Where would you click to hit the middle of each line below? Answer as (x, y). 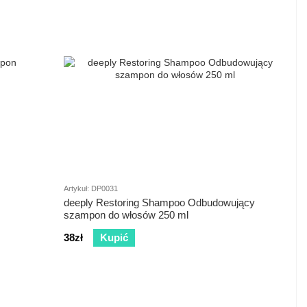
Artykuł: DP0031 (91, 189)
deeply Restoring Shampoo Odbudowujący (159, 203)
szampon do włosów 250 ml (126, 215)
